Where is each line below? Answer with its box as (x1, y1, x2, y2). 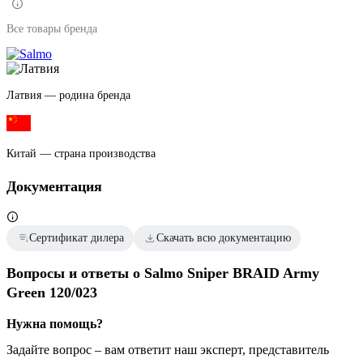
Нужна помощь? (6, 317, 103, 331)
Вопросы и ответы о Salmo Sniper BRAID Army (6, 265, 319, 282)
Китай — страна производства (6, 147, 156, 160)
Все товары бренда (6, 23, 97, 36)
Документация (6, 178, 102, 195)
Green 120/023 (6, 284, 97, 301)
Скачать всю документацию (156, 232, 291, 245)
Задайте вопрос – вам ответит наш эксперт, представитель (6, 343, 329, 357)
